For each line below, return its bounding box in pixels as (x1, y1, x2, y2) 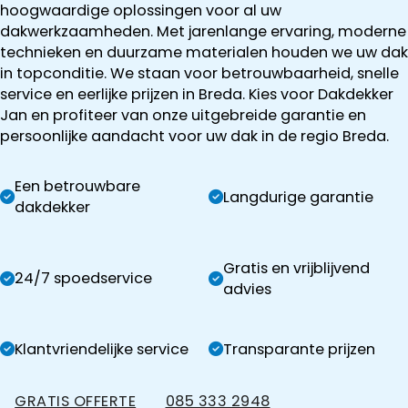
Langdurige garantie (223, 186, 374, 208)
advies (223, 278, 272, 300)
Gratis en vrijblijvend (223, 257, 371, 279)
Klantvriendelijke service (15, 338, 189, 360)
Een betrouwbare (15, 176, 140, 198)
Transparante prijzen (223, 338, 376, 360)
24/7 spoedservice (15, 268, 152, 290)
